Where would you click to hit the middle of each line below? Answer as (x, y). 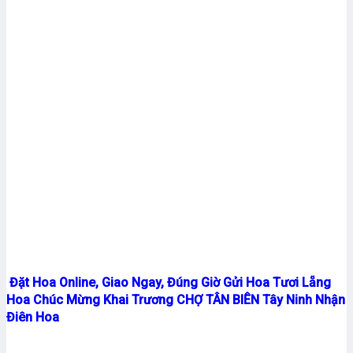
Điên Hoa (33, 317)
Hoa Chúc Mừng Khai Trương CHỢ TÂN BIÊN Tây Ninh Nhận (176, 299)
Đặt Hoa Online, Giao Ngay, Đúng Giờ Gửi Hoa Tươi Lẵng (169, 282)
